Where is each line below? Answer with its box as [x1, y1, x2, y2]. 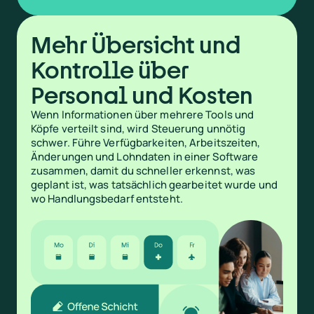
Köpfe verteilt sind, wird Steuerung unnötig [31, 121, 246, 136]
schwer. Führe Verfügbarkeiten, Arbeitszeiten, [31, 135, 261, 150]
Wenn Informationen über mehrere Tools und [31, 107, 254, 122]
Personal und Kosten [31, 81, 253, 108]
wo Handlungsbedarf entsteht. [31, 191, 183, 206]
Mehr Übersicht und [31, 31, 241, 57]
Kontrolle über [31, 56, 189, 83]
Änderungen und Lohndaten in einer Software [31, 149, 259, 164]
